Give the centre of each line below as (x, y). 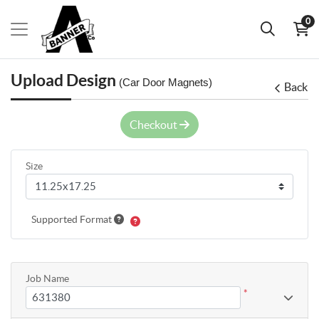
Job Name (47, 278)
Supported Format (73, 219)
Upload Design (65, 80)
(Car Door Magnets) (166, 82)
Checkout (155, 124)
